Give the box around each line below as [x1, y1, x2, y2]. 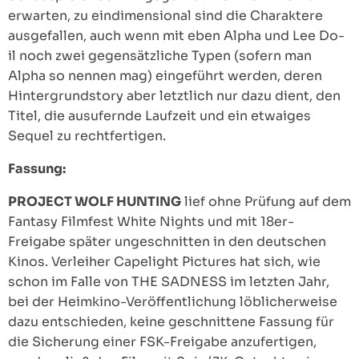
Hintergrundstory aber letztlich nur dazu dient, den [8, 87, 341, 105]
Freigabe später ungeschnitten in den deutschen [8, 233, 326, 251]
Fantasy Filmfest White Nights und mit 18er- [8, 213, 294, 231]
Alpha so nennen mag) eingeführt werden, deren [8, 67, 322, 85]
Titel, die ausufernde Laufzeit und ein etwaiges [8, 107, 311, 125]
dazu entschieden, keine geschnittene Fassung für [8, 313, 334, 331]
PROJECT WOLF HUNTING [8, 193, 181, 211]
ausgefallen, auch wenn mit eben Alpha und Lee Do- [8, 27, 345, 45]
